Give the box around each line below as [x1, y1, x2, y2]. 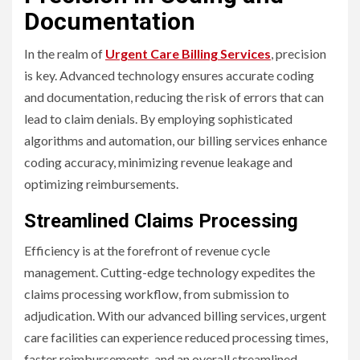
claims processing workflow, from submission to [24, 285, 289, 301]
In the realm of [24, 45, 105, 61]
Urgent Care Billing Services [105, 45, 271, 61]
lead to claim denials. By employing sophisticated [24, 110, 292, 126]
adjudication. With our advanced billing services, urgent [24, 307, 326, 323]
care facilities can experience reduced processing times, [24, 329, 328, 345]
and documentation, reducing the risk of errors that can [24, 88, 324, 104]
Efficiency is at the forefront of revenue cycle [24, 242, 270, 258]
